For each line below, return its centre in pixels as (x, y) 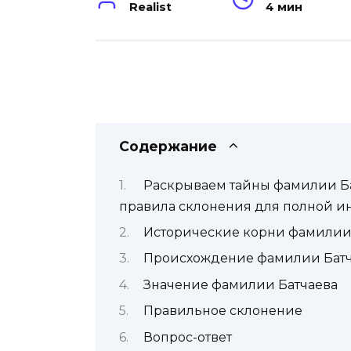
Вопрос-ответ (187, 337)
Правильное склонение (223, 311)
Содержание (168, 147)
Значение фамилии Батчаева (240, 284)
